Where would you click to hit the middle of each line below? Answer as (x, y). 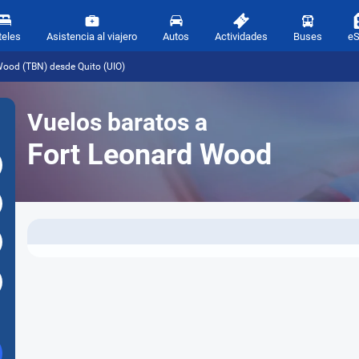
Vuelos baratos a (117, 122)
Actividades (241, 36)
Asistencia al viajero (92, 36)
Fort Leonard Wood (149, 155)
